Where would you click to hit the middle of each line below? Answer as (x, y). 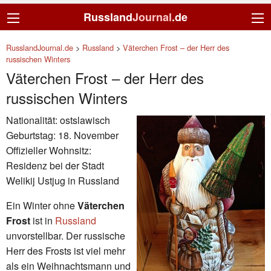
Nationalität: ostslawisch (58, 120)
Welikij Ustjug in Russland (63, 180)
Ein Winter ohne (42, 205)
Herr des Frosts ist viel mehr (66, 250)
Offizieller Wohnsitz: (49, 150)
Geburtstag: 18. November (62, 135)
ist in (43, 220)
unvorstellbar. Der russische (66, 235)
